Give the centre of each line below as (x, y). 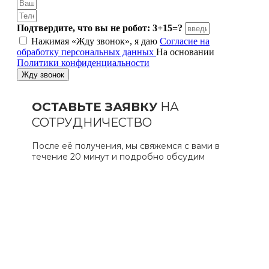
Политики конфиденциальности (83, 62)
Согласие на (185, 41)
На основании (185, 52)
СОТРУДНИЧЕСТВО (92, 122)
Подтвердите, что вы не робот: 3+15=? (100, 28)
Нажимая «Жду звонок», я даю (95, 41)
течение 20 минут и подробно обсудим (119, 156)
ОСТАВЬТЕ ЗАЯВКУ (94, 107)
